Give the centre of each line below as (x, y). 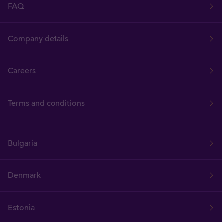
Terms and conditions (46, 103)
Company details (38, 38)
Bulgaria (23, 143)
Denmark (24, 175)
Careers (22, 71)
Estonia (21, 207)
